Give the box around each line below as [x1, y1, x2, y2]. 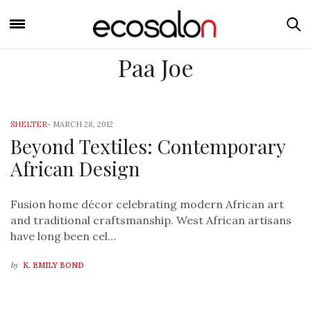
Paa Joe [117, 51, 194, 84]
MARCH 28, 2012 [53, 119, 113, 130]
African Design [10, 155, 140, 182]
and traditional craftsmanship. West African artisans [10, 213, 292, 228]
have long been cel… [10, 229, 116, 244]
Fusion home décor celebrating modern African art [10, 197, 284, 212]
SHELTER [10, 119, 47, 130]
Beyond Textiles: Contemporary [10, 133, 285, 160]
